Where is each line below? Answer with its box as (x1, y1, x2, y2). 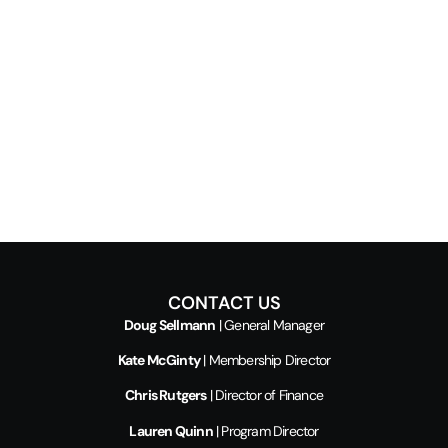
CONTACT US (167, 290, 281, 315)
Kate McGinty (117, 350, 200, 369)
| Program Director (212, 421, 319, 440)
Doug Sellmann (123, 315, 216, 334)
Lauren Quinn (129, 421, 213, 440)
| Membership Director (200, 350, 331, 369)
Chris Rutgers (124, 386, 207, 405)
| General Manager (215, 315, 325, 334)
